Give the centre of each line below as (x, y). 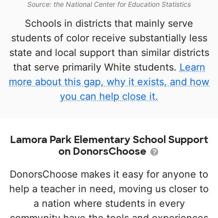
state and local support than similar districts (109, 53)
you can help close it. (109, 97)
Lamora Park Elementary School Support (109, 140)
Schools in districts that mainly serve (109, 24)
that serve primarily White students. (96, 67)
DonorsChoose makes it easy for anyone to (109, 174)
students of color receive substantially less (109, 38)
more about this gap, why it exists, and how (109, 82)
